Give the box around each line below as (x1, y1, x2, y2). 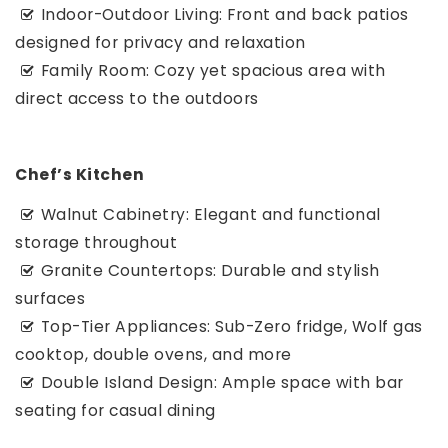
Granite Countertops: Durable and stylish (40, 260, 380, 281)
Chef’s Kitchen (15, 164, 144, 185)
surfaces (15, 288, 85, 309)
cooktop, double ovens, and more (15, 344, 292, 365)
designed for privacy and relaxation (15, 32, 306, 53)
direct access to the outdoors (15, 88, 259, 109)
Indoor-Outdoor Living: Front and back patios (40, 4, 409, 25)
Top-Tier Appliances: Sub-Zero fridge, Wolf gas (40, 316, 423, 337)
